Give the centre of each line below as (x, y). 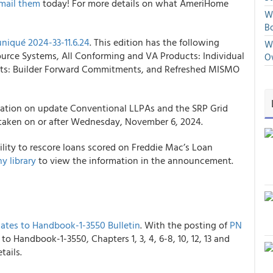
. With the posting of (185, 225)
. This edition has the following (154, 42)
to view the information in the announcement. (135, 160)
